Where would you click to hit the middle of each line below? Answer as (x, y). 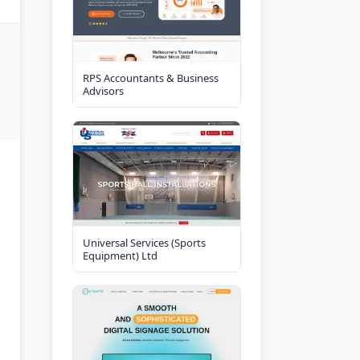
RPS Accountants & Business (151, 78)
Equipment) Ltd (120, 255)
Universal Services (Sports (144, 242)
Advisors (103, 90)
